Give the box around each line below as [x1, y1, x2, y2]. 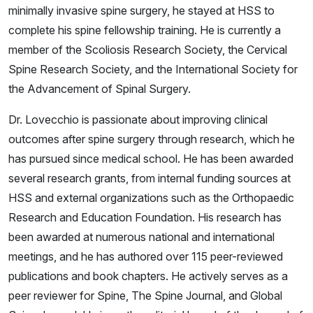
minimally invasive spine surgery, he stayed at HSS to [8, 3, 275, 17]
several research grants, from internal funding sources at [8, 170, 291, 185]
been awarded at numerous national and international [8, 229, 275, 244]
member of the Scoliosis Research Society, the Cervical [8, 42, 287, 57]
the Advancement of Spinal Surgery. [8, 81, 191, 96]
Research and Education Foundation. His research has [8, 210, 282, 224]
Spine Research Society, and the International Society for [8, 61, 298, 76]
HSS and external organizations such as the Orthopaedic [8, 190, 294, 205]
